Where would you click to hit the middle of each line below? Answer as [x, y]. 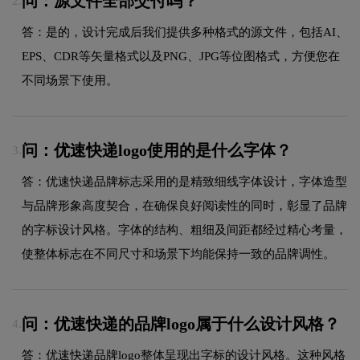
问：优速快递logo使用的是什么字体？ [157, 150]
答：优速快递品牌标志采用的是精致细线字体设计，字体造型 [184, 181]
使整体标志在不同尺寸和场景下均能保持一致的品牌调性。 [178, 254]
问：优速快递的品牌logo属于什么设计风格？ [181, 323]
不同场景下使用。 [70, 80]
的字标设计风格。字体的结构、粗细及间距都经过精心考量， [184, 229]
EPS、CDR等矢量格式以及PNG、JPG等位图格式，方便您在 [181, 56]
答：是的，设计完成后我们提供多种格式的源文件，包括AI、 [185, 32]
